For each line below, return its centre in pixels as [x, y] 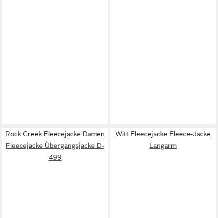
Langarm [163, 145]
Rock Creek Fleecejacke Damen [55, 134]
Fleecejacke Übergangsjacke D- [55, 145]
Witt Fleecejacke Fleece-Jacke [163, 134]
